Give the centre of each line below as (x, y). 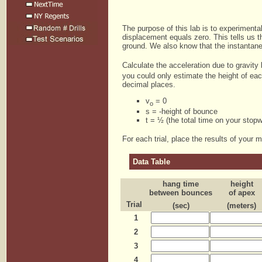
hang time (181, 184)
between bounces (181, 193)
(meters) (242, 206)
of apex (242, 193)
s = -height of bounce (182, 112)
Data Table (151, 162)
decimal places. (149, 85)
